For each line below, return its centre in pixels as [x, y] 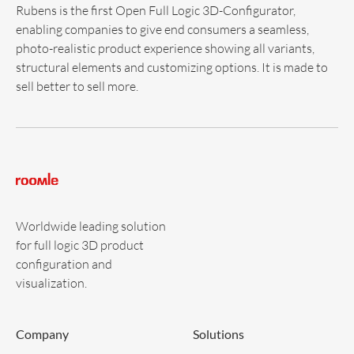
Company [42, 333]
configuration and [64, 263]
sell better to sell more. [77, 85]
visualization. [51, 282]
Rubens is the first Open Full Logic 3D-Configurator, [156, 9]
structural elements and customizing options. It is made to [172, 66]
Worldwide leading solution [91, 225]
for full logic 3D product [80, 244]
